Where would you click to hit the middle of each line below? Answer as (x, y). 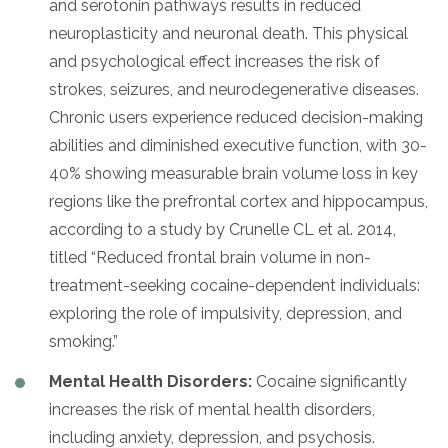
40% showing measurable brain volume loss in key (233, 174)
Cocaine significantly (329, 382)
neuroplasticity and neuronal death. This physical (228, 34)
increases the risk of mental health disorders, (212, 410)
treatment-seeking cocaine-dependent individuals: (234, 286)
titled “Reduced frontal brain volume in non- (210, 258)
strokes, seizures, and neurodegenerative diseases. (234, 90)
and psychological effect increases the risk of (214, 62)
